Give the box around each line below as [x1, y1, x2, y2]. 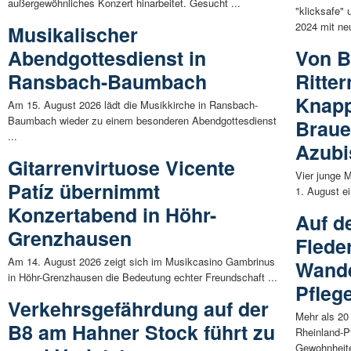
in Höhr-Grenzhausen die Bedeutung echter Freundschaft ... [8, 269, 277, 284]
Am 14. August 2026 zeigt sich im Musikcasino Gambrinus [8, 253, 275, 269]
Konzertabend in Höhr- [8, 200, 216, 229]
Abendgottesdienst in [8, 43, 206, 72]
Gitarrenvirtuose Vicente [8, 153, 235, 182]
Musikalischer [8, 20, 138, 49]
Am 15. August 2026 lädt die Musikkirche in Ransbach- [8, 96, 258, 112]
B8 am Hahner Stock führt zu [8, 317, 275, 346]
